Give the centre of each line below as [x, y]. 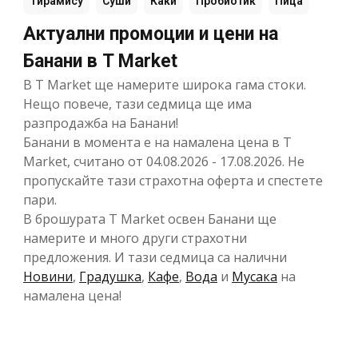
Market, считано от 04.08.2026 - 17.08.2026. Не [164, 162]
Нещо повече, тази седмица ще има [137, 104]
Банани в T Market [100, 62]
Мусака [255, 277]
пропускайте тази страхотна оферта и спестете [173, 181]
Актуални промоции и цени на [151, 34]
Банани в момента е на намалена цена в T [157, 143]
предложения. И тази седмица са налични [155, 258]
